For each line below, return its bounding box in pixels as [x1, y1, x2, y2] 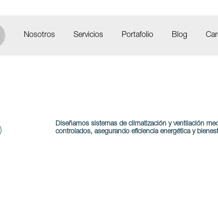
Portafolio [121, 32, 153, 39]
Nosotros [23, 32, 55, 39]
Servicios [73, 32, 103, 39]
